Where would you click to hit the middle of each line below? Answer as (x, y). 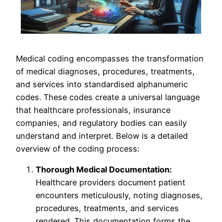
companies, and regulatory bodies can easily (101, 123)
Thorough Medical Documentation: (104, 170)
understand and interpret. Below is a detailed (102, 136)
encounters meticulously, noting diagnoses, (119, 195)
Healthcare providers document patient (111, 183)
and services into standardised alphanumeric (102, 84)
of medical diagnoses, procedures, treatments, (105, 72)
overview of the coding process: (78, 149)
